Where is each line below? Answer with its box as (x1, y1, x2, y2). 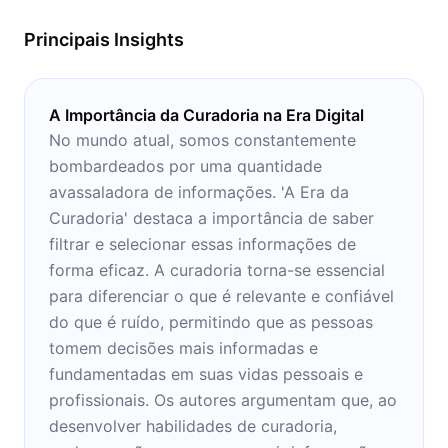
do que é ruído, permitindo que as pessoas (49, 311, 373, 332)
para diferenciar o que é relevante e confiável (49, 285, 394, 306)
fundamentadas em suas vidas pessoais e (49, 363, 363, 384)
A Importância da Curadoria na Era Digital (49, 104, 364, 125)
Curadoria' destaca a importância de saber (49, 207, 374, 228)
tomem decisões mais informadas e (49, 337, 318, 358)
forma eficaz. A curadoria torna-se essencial (49, 259, 385, 280)
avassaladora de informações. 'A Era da (49, 181, 349, 202)
